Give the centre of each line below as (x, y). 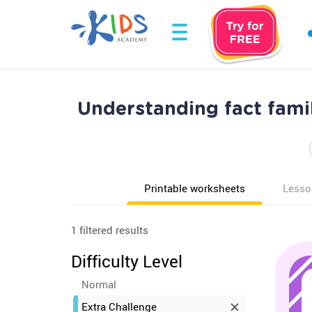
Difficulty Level (127, 261)
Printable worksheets (195, 188)
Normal (99, 284)
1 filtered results (110, 230)
